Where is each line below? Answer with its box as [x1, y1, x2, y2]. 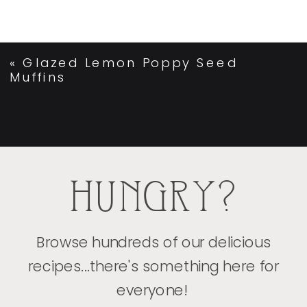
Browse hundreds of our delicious [36, 232, 271, 253]
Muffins [10, 68, 66, 86]
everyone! [116, 280, 191, 301]
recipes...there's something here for [28, 256, 279, 277]
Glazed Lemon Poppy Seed [23, 53, 238, 72]
